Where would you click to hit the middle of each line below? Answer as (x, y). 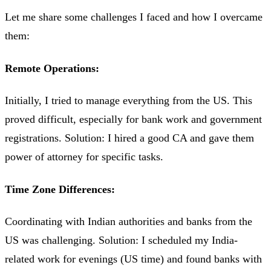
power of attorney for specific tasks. (84, 157)
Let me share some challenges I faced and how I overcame (134, 17)
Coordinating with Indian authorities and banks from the (129, 222)
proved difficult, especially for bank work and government (133, 119)
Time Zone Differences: (60, 189)
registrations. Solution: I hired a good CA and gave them (129, 138)
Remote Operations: (52, 68)
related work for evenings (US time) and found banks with (133, 259)
